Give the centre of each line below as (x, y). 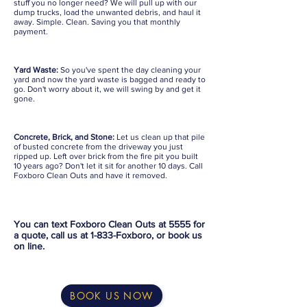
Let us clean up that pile (161, 137)
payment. (31, 32)
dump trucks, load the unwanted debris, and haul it (107, 12)
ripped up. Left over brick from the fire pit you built (106, 156)
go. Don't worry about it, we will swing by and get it (107, 89)
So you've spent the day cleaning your (130, 70)
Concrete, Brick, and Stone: (65, 137)
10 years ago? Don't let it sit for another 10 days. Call (108, 166)
